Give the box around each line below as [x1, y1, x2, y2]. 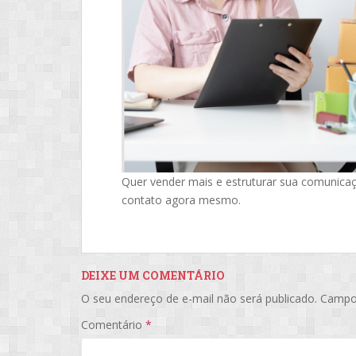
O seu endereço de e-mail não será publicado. [81, 290, 317, 306]
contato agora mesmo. [122, 192, 241, 207]
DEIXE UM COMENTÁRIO [81, 267, 225, 283]
